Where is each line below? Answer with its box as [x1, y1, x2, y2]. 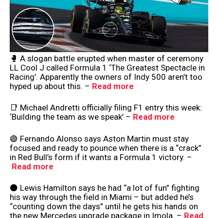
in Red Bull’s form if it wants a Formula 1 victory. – [10, 152, 192, 162]
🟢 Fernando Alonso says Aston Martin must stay [10, 133, 189, 144]
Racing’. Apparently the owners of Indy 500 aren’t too [10, 72, 202, 82]
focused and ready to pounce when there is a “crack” [10, 143, 201, 153]
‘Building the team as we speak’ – [10, 112, 133, 122]
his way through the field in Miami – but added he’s [10, 192, 194, 202]
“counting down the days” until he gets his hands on [10, 201, 198, 212]
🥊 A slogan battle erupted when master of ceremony [10, 53, 203, 63]
